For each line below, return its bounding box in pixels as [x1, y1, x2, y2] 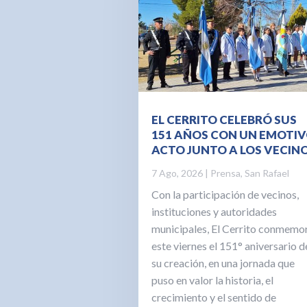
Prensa [210, 167, 241, 180]
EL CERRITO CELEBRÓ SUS [151, 112, 297, 127]
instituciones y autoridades [151, 205, 277, 219]
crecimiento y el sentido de [151, 291, 276, 304]
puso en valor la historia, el [151, 273, 273, 287]
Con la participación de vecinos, [151, 188, 299, 201]
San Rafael [244, 167, 289, 180]
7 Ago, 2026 [151, 167, 203, 180]
